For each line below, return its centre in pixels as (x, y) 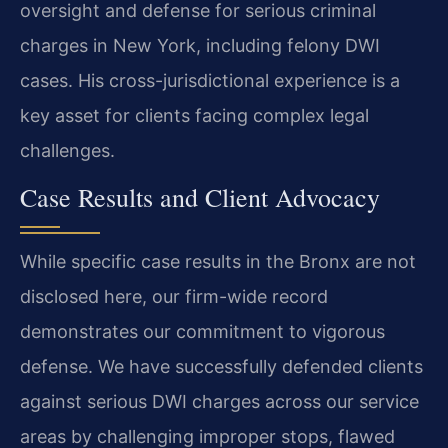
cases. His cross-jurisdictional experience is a (210, 80)
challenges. (67, 150)
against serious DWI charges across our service (219, 402)
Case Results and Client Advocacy (200, 197)
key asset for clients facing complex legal (194, 115)
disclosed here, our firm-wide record (174, 297)
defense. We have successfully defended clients (221, 367)
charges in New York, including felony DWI (200, 45)
